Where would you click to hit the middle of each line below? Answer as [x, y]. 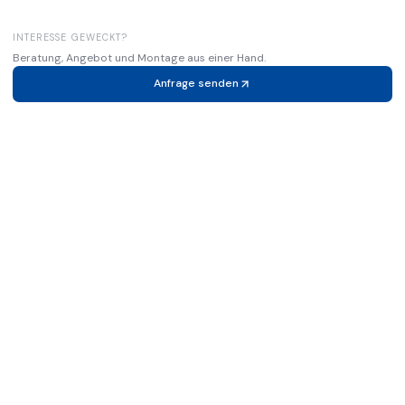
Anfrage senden [196, 84]
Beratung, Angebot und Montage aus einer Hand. [139, 57]
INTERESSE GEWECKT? [70, 37]
